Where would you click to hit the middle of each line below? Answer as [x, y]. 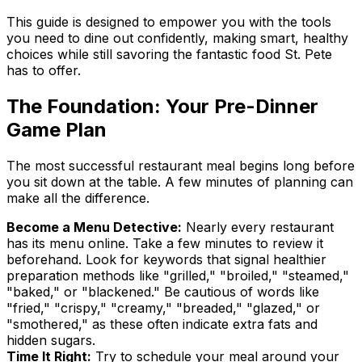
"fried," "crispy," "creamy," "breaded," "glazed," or [163, 307]
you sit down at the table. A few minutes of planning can [180, 181]
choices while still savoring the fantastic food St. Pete [169, 54]
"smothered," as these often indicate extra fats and [162, 324]
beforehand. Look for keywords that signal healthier [166, 259]
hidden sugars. [51, 340]
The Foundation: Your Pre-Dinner [162, 106]
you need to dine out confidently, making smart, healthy [177, 38]
